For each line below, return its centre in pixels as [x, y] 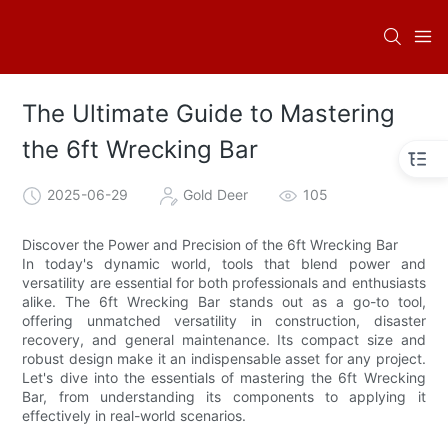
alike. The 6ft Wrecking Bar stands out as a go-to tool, [224, 301]
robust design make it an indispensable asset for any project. [224, 358]
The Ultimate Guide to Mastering [209, 114]
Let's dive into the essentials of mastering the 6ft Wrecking [224, 377]
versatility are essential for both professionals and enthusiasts [224, 282]
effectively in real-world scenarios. [134, 415]
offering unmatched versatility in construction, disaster [224, 320]
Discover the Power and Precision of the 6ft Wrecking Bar [210, 244]
